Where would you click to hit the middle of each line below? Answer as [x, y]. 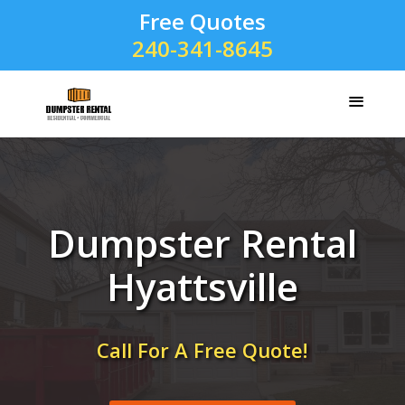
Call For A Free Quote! [202, 350]
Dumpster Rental [202, 243]
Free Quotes [202, 21]
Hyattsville [202, 286]
